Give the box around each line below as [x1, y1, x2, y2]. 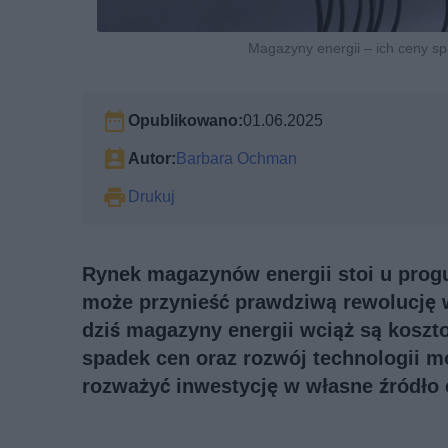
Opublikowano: [128, 110, 243, 130]
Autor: [128, 148, 176, 168]
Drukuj [128, 186, 175, 206]
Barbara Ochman [176, 148, 297, 168]
